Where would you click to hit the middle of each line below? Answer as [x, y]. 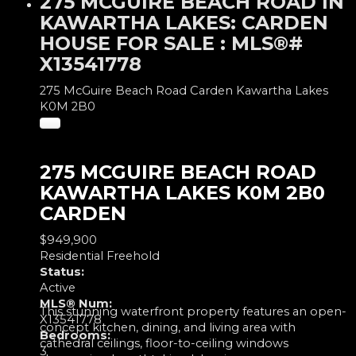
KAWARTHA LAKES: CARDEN [184, 22]
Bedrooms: [75, 335]
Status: [62, 271]
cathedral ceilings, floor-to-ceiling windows [164, 343]
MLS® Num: [76, 303]
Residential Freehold [100, 255]
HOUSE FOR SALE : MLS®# [171, 43]
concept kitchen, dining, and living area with [168, 327]
